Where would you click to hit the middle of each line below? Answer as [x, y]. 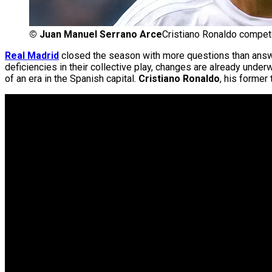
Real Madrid [32, 56]
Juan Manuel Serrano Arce [101, 35]
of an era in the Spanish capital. [72, 79]
